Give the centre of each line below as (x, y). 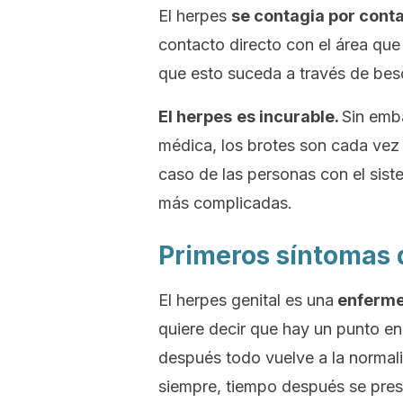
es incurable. (289, 116)
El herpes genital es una (246, 300)
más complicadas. (225, 203)
